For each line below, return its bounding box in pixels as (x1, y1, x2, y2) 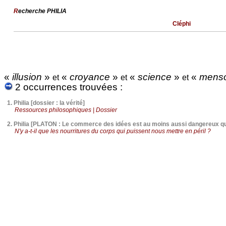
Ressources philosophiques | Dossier (15, 106, 118, 114)
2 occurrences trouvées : (13, 82, 123, 92)
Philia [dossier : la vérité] (14, 99, 85, 106)
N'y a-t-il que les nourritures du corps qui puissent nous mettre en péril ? (15, 128, 211, 135)
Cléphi (172, 20, 191, 27)
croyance (67, 72, 112, 82)
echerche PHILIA (18, 8, 67, 15)
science (135, 72, 174, 82)
